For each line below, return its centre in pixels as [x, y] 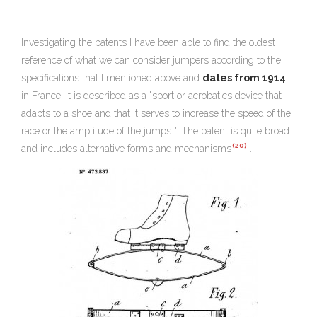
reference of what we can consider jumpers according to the [151, 60]
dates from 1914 [244, 77]
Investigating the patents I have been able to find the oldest [148, 42]
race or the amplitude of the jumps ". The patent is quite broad [155, 131]
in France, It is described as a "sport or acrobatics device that [151, 95]
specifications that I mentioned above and [112, 77]
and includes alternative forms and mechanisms [126, 148]
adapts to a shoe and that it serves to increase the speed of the [156, 113]
